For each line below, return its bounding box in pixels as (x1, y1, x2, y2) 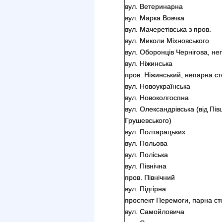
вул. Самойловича (125, 208, 184, 216)
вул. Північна (125, 162, 166, 170)
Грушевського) (125, 116, 171, 124)
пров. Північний (125, 173, 175, 181)
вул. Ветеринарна (125, 2, 183, 10)
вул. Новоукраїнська (125, 82, 190, 90)
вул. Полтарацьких (125, 128, 185, 136)
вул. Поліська (125, 151, 168, 159)
